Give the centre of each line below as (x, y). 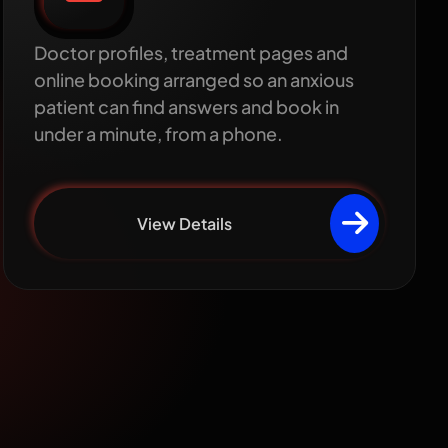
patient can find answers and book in (186, 106)
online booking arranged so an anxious (193, 79)
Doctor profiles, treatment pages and (190, 52)
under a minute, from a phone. (158, 133)
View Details (185, 223)
